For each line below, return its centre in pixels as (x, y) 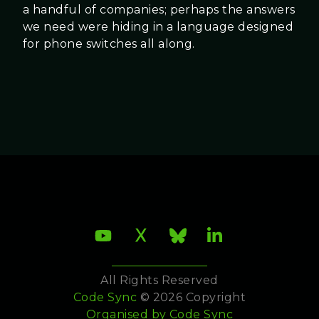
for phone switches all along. (109, 43)
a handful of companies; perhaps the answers (159, 9)
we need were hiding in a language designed (158, 26)
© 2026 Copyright (192, 298)
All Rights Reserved (159, 281)
